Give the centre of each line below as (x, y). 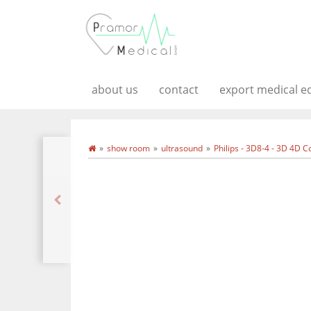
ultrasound (182, 148)
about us (115, 90)
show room (128, 148)
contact (179, 90)
